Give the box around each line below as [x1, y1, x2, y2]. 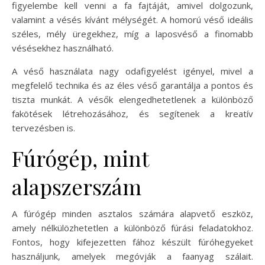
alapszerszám [12, 172, 141, 201]
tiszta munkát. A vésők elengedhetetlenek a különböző [12, 93, 253, 106]
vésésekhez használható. [12, 42, 114, 54]
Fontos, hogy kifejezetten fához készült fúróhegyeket [12, 236, 253, 248]
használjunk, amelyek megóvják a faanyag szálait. [12, 250, 253, 263]
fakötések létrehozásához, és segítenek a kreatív [12, 108, 253, 120]
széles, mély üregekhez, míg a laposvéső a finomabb [12, 28, 253, 40]
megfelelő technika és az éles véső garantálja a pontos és [12, 79, 253, 92]
